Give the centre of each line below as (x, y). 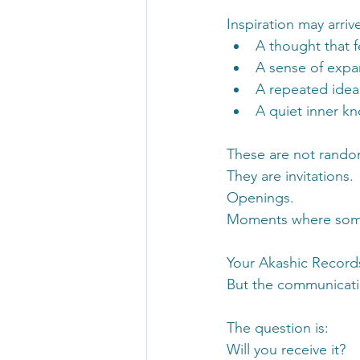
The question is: (278, 327)
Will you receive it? (286, 349)
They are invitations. (290, 176)
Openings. (260, 197)
